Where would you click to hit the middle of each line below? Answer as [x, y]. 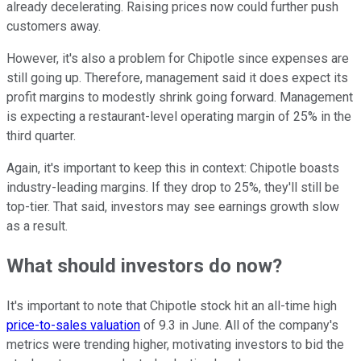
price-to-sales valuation [73, 326]
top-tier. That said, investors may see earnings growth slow [173, 206]
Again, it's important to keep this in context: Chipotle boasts [173, 168]
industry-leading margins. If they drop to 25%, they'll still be [173, 187]
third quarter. [41, 135]
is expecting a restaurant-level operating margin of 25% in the [179, 116]
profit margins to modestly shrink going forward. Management [180, 97]
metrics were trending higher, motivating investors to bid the [175, 345]
